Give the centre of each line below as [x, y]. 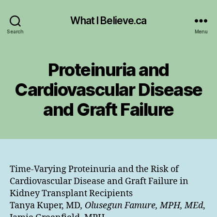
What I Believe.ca [108, 20]
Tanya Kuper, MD [45, 206]
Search [15, 31]
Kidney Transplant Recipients [71, 194]
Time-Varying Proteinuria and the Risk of [94, 169]
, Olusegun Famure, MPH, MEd [142, 206]
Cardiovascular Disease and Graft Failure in [99, 181]
